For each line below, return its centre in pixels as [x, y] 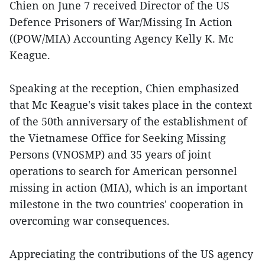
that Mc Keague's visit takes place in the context [131, 104]
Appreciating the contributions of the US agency [131, 253]
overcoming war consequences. [90, 220]
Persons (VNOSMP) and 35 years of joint [110, 154]
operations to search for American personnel [123, 171]
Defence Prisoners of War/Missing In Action [121, 22]
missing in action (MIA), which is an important [128, 187]
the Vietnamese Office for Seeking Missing [118, 138]
